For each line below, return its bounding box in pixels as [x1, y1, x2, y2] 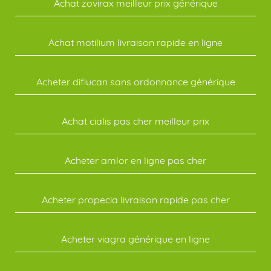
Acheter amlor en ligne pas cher [65, 154, 206, 166]
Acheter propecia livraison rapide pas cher [41, 194, 230, 206]
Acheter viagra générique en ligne [61, 233, 210, 245]
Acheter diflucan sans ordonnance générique [36, 76, 235, 88]
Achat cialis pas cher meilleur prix [62, 115, 209, 127]
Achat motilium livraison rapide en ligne [48, 36, 223, 48]
